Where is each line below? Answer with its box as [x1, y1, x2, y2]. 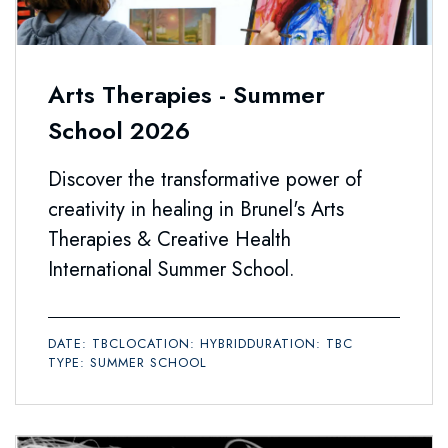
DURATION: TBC [247, 334, 353, 354]
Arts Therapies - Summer [48, 77, 325, 113]
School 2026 [48, 113, 190, 149]
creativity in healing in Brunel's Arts [48, 195, 344, 225]
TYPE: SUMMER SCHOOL [48, 353, 207, 373]
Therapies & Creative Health [48, 225, 291, 255]
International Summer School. [48, 255, 295, 285]
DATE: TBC [48, 334, 119, 354]
